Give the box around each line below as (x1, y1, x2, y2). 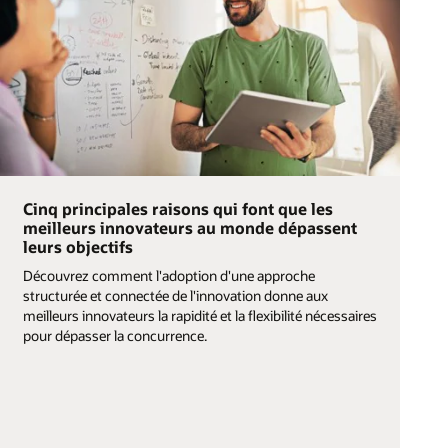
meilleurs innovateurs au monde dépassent (22, 217, 357, 239)
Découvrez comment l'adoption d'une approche (22, 265, 315, 285)
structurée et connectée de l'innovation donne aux (22, 285, 328, 305)
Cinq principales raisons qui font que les (22, 198, 333, 220)
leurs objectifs (22, 236, 133, 258)
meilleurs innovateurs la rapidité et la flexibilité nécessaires (22, 305, 377, 325)
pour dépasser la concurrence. (22, 325, 207, 345)
